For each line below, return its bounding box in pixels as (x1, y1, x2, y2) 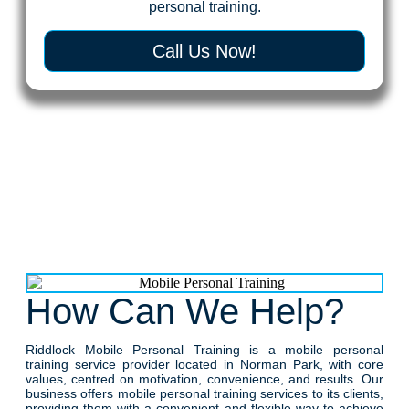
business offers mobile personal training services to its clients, (26, 385, 383, 401)
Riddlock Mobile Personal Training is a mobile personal (26, 341, 383, 357)
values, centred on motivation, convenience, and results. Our (26, 371, 383, 386)
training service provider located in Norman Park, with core (26, 356, 383, 372)
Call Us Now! (152, 40, 257, 61)
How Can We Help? (26, 290, 344, 331)
